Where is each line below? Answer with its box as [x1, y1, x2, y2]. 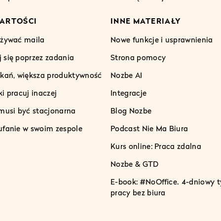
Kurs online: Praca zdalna [110, 141, 201, 150]
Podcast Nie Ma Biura [110, 123, 188, 133]
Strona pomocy [110, 52, 166, 62]
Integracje [110, 88, 147, 97]
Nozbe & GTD [110, 159, 159, 168]
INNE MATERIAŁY [110, 16, 181, 25]
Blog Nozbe [110, 106, 152, 115]
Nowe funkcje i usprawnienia [110, 35, 213, 44]
